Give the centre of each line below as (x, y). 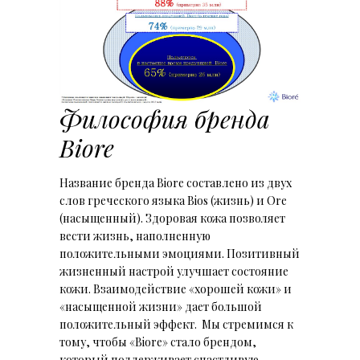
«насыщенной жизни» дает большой (161, 306)
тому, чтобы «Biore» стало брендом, (158, 342)
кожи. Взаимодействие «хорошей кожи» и (176, 288)
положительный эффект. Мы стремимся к (176, 324)
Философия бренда (165, 119)
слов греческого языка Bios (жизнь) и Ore (173, 200)
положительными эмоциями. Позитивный (180, 253)
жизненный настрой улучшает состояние (174, 271)
